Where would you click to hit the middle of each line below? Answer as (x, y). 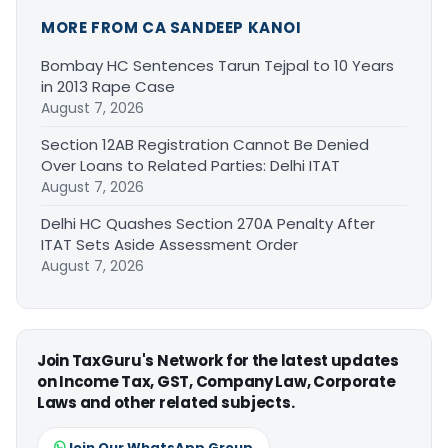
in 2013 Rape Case (108, 86)
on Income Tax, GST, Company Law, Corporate (216, 381)
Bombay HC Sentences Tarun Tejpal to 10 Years (217, 65)
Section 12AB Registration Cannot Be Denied (205, 144)
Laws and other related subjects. (166, 402)
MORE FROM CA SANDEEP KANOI (171, 27)
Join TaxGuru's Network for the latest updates (218, 360)
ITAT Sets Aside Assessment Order (169, 244)
